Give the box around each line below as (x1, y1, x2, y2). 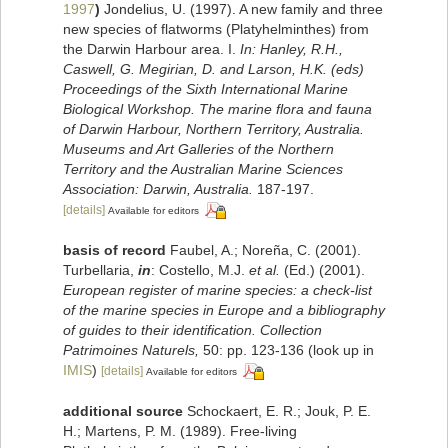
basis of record (63, 242, 166, 259)
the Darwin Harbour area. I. (63, 41, 240, 58)
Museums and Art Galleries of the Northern (63, 141, 334, 158)
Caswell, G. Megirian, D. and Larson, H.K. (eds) (63, 61, 364, 78)
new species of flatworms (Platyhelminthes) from (63, 21, 369, 38)
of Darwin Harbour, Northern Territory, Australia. (63, 121, 364, 138)
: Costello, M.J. (151, 262, 249, 279)
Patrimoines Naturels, (63, 342, 199, 359)
